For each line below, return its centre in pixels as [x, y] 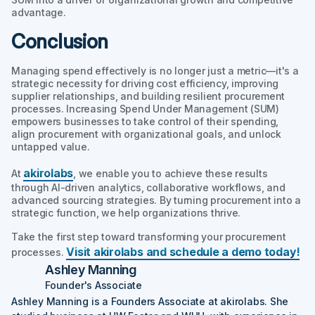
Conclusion [60, 41]
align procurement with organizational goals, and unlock [146, 134]
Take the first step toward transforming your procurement [149, 236]
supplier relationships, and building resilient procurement [148, 96]
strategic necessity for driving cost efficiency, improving [145, 83]
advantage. [39, 12]
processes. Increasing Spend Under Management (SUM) [146, 108]
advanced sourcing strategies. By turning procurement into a [156, 200]
